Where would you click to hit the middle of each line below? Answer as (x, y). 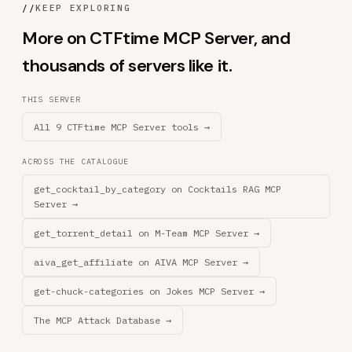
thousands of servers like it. (127, 66)
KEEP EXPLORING (83, 8)
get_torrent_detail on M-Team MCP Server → (147, 233)
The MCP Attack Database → (103, 320)
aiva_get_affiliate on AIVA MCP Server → (141, 262)
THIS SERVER (51, 99)
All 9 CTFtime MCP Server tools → (122, 127)
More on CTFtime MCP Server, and (156, 38)
